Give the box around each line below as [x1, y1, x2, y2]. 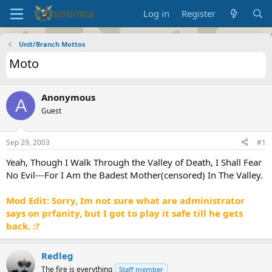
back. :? [6, 219, 39, 232]
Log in [143, 7, 170, 19]
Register [182, 7, 216, 19]
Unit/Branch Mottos [18, 39, 85, 49]
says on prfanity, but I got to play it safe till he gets [6, 206, 243, 219]
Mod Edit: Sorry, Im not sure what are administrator [6, 194, 245, 206]
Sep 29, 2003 [6, 137, 50, 148]
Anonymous [41, 91, 95, 103]
